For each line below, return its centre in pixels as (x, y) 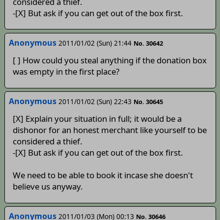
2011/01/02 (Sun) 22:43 (95, 101)
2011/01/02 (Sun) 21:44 (95, 43)
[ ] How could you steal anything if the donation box (110, 60)
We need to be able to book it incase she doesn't (103, 175)
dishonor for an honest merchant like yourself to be (110, 130)
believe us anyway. (48, 187)
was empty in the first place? (66, 72)
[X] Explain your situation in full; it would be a (97, 119)
